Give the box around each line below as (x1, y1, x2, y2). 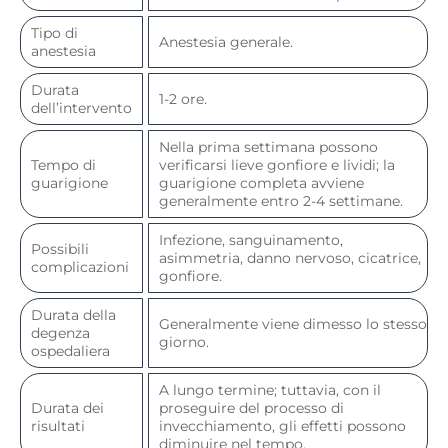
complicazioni (31, 257, 129, 276)
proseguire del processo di (159, 398, 344, 417)
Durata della (31, 305, 116, 324)
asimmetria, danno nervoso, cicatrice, (159, 248, 421, 267)
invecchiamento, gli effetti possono (159, 416, 406, 435)
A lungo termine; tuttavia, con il (159, 380, 381, 399)
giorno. (159, 332, 209, 351)
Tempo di (31, 155, 96, 174)
